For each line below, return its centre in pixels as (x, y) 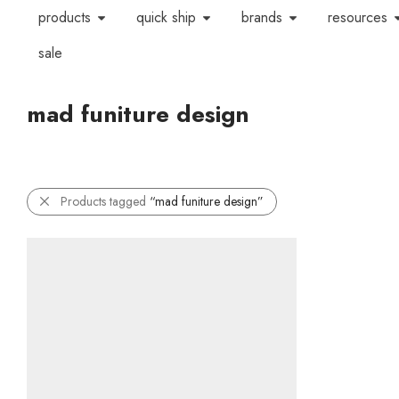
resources (357, 17)
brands (261, 17)
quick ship (166, 17)
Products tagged (105, 201)
